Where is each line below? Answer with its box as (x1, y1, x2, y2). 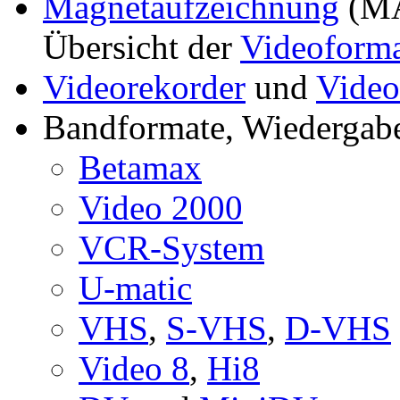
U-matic (79, 268, 192, 307)
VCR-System (79, 228, 264, 267)
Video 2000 (79, 187, 243, 227)
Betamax (79, 147, 202, 187)
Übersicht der (43, 27, 240, 66)
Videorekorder (43, 67, 246, 106)
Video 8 (79, 348, 189, 387)
